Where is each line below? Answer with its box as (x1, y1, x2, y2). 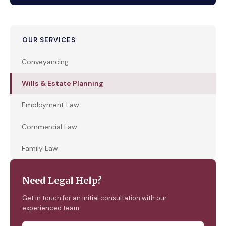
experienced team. (22, 204, 81, 212)
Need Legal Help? (22, 175, 102, 186)
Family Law (22, 144, 58, 153)
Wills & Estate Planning (22, 79, 103, 88)
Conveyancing (22, 57, 69, 66)
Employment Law (22, 100, 79, 109)
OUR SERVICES (22, 36, 76, 44)
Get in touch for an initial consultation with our (22, 194, 167, 202)
